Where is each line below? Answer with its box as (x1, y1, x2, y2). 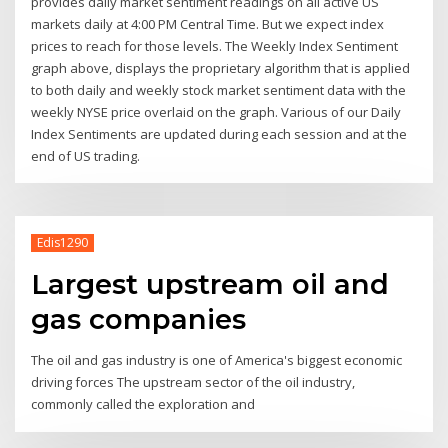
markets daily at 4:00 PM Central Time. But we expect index (31, 14, 385, 33)
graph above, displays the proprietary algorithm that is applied (31, 58, 411, 77)
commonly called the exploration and (31, 395, 259, 414)
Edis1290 (36, 233, 88, 251)
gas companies (31, 302, 247, 337)
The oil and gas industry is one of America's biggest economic (31, 351, 403, 370)
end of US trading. (31, 146, 141, 165)
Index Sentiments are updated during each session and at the (31, 124, 408, 143)
